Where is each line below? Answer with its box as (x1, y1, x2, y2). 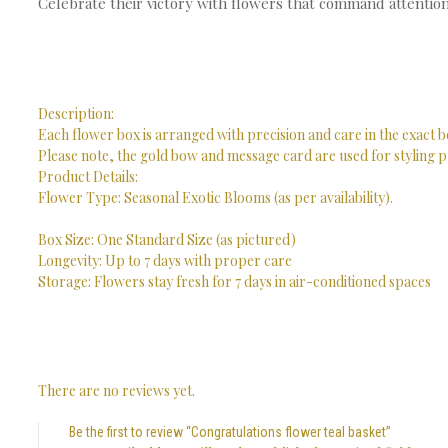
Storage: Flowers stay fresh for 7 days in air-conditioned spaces (38, 272, 431, 291)
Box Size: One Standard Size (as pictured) (38, 230, 296, 249)
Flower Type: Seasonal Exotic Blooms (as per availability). (38, 188, 393, 207)
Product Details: (38, 167, 138, 186)
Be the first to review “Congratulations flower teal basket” (69, 424, 391, 440)
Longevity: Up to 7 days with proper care (38, 251, 292, 270)
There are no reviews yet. (38, 381, 195, 400)
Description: (38, 104, 114, 123)
